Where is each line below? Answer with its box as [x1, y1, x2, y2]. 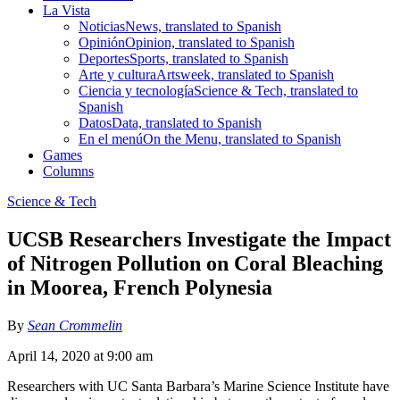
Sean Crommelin [28, 317, 122, 333]
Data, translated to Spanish [112, 114, 262, 130]
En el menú [79, 130, 143, 146]
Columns [43, 162, 94, 179]
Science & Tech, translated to [194, 82, 358, 98]
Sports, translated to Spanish [129, 50, 288, 66]
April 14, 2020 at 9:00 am [7, 347, 153, 363]
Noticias [79, 18, 125, 34]
